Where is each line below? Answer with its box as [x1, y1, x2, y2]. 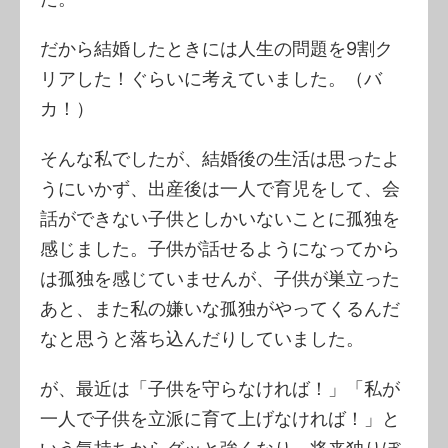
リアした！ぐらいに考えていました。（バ [40, 67, 382, 89]
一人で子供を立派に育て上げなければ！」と [40, 407, 400, 429]
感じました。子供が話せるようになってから [40, 237, 400, 259]
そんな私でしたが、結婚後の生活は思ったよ [40, 147, 400, 169]
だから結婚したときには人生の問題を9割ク [40, 37, 393, 59]
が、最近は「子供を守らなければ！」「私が [40, 377, 400, 399]
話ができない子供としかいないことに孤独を [40, 207, 400, 229]
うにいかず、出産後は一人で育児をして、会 [40, 177, 400, 199]
